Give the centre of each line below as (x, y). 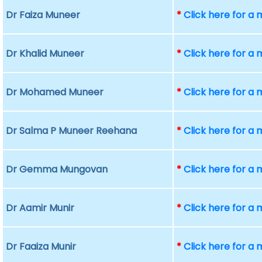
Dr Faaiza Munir (41, 247)
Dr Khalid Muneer (45, 54)
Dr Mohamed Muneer (55, 92)
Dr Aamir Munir (40, 208)
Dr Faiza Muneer (43, 15)
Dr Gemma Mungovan (57, 169)
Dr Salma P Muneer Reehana (72, 131)
